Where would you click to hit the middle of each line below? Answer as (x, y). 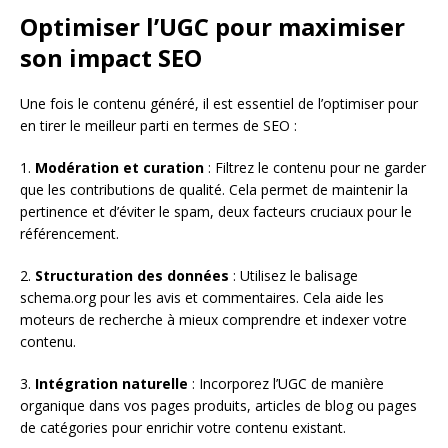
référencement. (69, 233)
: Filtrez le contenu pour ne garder (315, 167)
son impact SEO (111, 57)
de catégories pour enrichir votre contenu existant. (183, 427)
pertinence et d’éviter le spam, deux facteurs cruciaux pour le (216, 211)
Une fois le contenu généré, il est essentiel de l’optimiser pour (219, 103)
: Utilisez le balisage (293, 275)
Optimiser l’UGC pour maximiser (212, 26)
